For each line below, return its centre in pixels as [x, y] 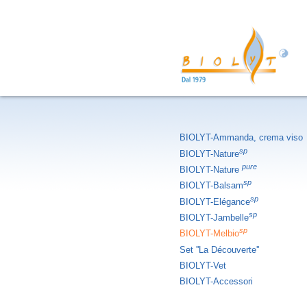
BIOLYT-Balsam [211, 186]
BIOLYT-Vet [203, 265]
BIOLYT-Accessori [216, 282]
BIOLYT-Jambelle [214, 217]
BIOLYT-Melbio [209, 234]
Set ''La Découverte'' [219, 249]
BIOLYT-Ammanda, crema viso [241, 138]
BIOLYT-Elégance [215, 201]
